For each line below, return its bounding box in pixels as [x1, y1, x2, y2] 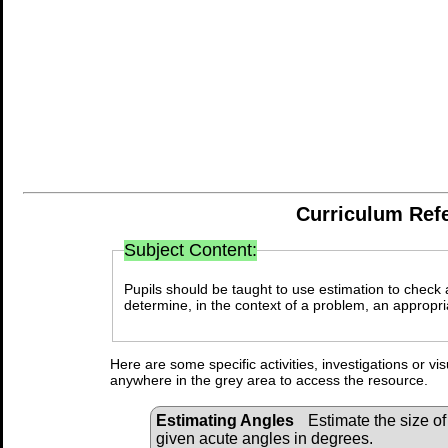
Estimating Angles [156, 411, 294, 429]
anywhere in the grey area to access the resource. [110, 371, 428, 388]
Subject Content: [124, 240, 258, 260]
